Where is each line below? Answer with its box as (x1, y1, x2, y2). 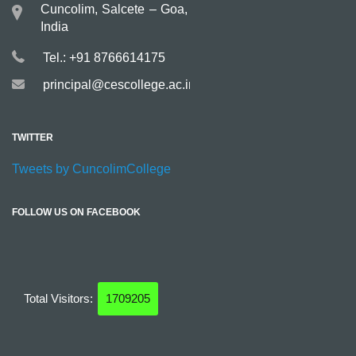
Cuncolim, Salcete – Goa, (41, 2, 188, 16)
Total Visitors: (23, 292, 96, 305)
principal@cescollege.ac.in (43, 78, 195, 91)
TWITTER (12, 132, 53, 143)
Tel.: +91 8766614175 (43, 51, 165, 64)
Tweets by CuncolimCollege (12, 162, 171, 176)
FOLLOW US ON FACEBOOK (12, 207, 141, 218)
